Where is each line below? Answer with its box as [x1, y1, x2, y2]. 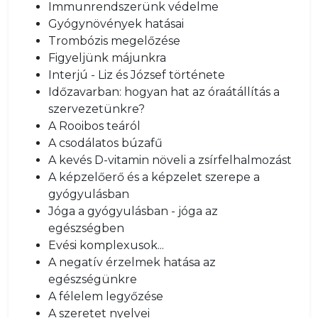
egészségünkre [48, 273, 137, 286]
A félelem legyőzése [48, 290, 163, 303]
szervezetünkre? [48, 102, 145, 116]
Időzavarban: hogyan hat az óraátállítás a [48, 85, 280, 99]
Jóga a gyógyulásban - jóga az [48, 204, 218, 218]
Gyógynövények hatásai [48, 17, 184, 31]
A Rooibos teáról [48, 119, 141, 133]
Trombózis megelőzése [48, 34, 180, 48]
